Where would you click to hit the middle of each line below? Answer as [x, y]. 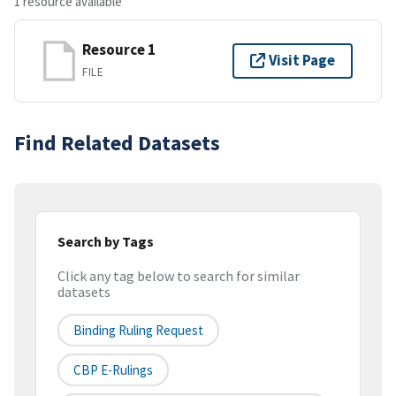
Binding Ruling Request [138, 331]
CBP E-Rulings [113, 370]
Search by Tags [106, 241]
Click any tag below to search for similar [179, 276]
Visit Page [302, 61]
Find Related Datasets [117, 142]
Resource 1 [119, 50]
